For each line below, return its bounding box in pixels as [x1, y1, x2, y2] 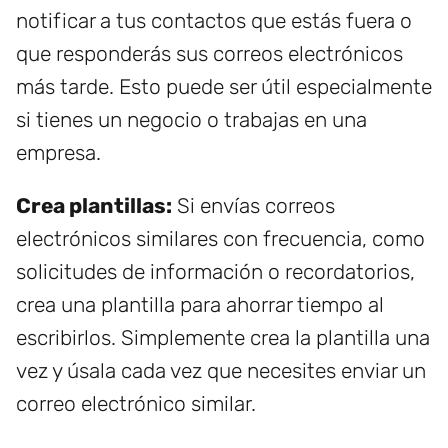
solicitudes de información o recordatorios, [16, 259, 415, 285]
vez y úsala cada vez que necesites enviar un [16, 358, 426, 384]
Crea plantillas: [16, 193, 172, 219]
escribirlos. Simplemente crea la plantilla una [16, 325, 430, 351]
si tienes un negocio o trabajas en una [16, 107, 367, 133]
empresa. [16, 140, 101, 166]
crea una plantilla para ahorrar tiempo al [16, 292, 384, 318]
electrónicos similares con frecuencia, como [16, 226, 425, 252]
